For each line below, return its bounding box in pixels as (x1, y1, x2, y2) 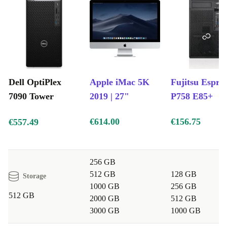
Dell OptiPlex (9, 77, 61, 88)
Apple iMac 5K (90, 77, 149, 88)
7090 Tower (9, 91, 54, 102)
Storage (23, 172, 46, 180)
